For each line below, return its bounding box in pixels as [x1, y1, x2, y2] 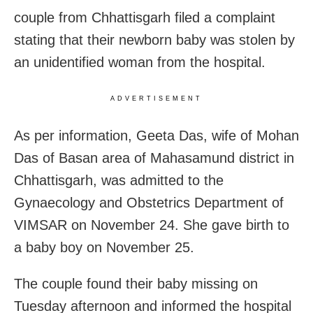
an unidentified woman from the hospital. [14, 54, 265, 70]
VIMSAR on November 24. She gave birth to [14, 217, 289, 233]
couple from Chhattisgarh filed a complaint [14, 9, 275, 25]
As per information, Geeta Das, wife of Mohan [14, 127, 299, 143]
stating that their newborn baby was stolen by [14, 31, 295, 48]
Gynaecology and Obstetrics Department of [14, 194, 284, 210]
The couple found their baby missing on [14, 275, 258, 291]
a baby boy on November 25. [14, 239, 194, 255]
